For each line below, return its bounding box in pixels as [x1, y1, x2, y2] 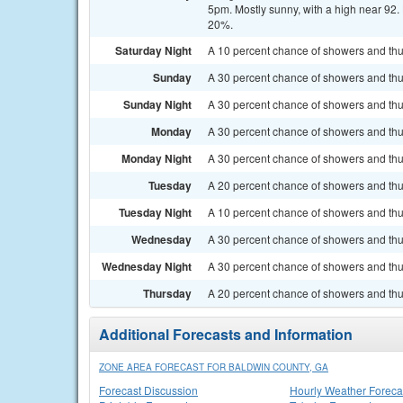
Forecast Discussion [99, 382, 198, 398]
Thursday [143, 285, 192, 301]
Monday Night [121, 150, 192, 166]
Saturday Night [115, 42, 192, 58]
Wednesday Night [102, 258, 192, 274]
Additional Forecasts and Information [99, 324, 353, 345]
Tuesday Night [119, 204, 192, 220]
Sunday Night [123, 96, 192, 112]
